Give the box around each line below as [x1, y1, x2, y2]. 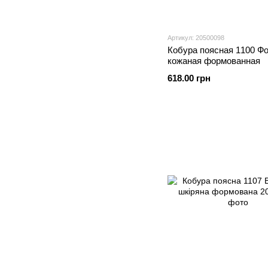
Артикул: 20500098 [167, 34, 224, 41]
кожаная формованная [167, 56, 260, 66]
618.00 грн [167, 73, 211, 83]
